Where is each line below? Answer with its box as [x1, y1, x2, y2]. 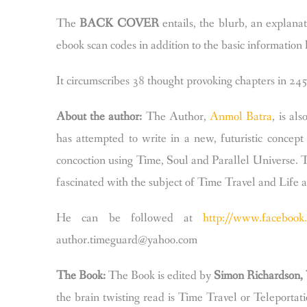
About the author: [56, 108, 143, 125]
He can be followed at [56, 210, 204, 226]
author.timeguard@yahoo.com [56, 232, 197, 248]
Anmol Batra [210, 108, 273, 125]
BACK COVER [79, 15, 159, 32]
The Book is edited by [108, 267, 214, 284]
